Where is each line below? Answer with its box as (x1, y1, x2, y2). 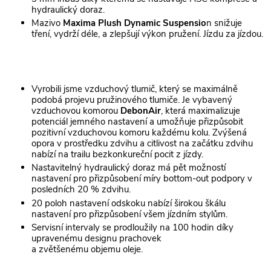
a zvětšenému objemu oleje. (31, 243, 148, 256)
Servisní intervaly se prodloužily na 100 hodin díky (31, 221, 233, 234)
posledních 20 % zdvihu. (31, 183, 135, 196)
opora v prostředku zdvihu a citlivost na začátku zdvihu (31, 137, 253, 149)
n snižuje (206, 17, 242, 30)
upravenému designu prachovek (31, 232, 162, 245)
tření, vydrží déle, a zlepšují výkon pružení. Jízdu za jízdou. (31, 28, 263, 41)
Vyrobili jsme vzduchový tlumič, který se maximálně (31, 82, 238, 95)
